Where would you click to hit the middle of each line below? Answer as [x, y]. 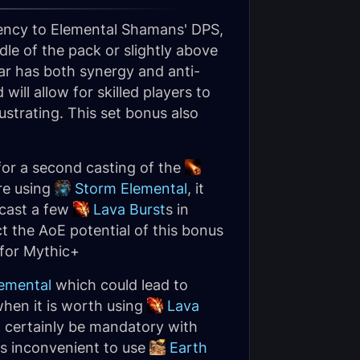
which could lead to [120, 285]
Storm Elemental [131, 188]
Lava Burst [129, 209]
